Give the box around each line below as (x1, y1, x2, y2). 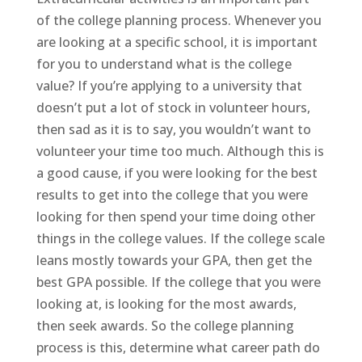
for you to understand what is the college (36, 54, 292, 73)
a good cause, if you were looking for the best (36, 163, 318, 182)
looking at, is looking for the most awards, (36, 294, 297, 313)
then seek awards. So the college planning (36, 316, 294, 335)
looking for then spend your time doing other (36, 207, 315, 225)
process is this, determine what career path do (36, 338, 320, 356)
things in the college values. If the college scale (36, 229, 325, 247)
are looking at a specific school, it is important (36, 32, 318, 51)
